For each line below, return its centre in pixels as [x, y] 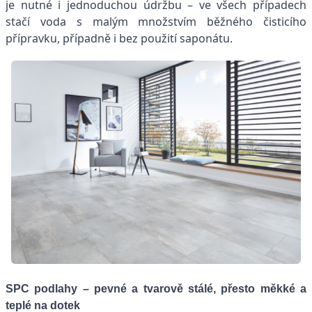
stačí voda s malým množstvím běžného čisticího [156, 22]
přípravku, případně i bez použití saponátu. [119, 39]
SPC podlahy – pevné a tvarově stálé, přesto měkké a [156, 288]
